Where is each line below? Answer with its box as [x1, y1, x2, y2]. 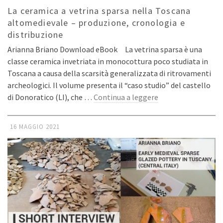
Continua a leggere [94, 92, 158, 102]
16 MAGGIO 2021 [10, 122, 60, 131]
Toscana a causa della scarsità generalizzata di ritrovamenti [7, 68, 211, 78]
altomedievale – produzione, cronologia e [7, 16, 186, 28]
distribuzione [7, 28, 64, 40]
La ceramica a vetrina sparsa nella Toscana [7, 4, 191, 16]
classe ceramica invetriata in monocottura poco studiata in [7, 56, 208, 66]
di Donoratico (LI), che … [7, 92, 94, 102]
